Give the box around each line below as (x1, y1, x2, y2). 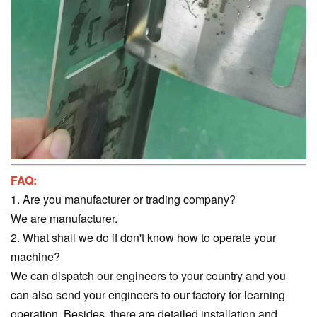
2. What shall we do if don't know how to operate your (11, 229, 276, 246)
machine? (11, 248, 63, 265)
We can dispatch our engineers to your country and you (11, 267, 286, 284)
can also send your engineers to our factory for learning (11, 286, 285, 303)
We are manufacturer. (11, 209, 120, 226)
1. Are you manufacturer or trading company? (11, 190, 238, 207)
